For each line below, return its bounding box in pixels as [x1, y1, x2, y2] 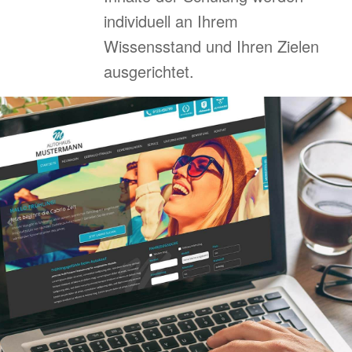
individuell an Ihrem [103, 9, 238, 33]
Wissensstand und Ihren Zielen [103, 35, 319, 58]
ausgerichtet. [103, 60, 194, 83]
